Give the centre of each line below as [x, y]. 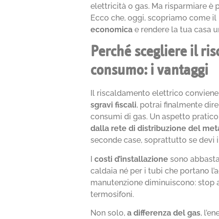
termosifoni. [112, 194]
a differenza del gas [164, 213]
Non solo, [109, 213]
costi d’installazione [131, 159]
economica [113, 29]
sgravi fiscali [114, 105]
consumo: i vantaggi [150, 70]
